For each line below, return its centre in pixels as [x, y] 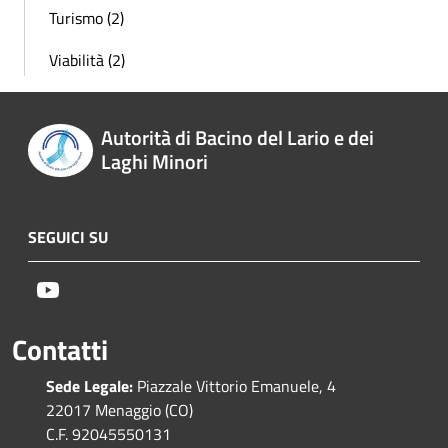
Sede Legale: [89, 386]
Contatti [60, 350]
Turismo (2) [86, 18]
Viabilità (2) [87, 60]
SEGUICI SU [68, 237]
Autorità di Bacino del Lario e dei [237, 137]
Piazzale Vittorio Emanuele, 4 [234, 386]
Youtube [87, 289]
